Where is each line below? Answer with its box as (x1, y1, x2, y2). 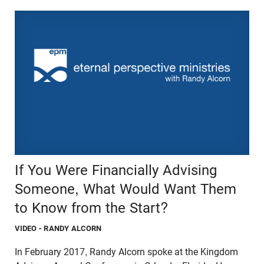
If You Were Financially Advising (15, 161, 217, 179)
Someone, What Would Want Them (15, 180, 236, 197)
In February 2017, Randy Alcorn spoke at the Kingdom (15, 246, 238, 258)
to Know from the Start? (15, 199, 168, 216)
